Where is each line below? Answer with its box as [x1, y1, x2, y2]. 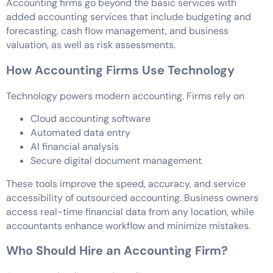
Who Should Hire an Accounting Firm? [6, 242, 228, 258]
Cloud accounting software [30, 112, 151, 126]
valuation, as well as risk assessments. [6, 38, 175, 52]
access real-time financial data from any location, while [6, 205, 254, 218]
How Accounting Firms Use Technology [6, 62, 235, 78]
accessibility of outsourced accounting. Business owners [6, 191, 258, 204]
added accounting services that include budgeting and [6, 10, 251, 24]
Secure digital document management [30, 154, 202, 168]
